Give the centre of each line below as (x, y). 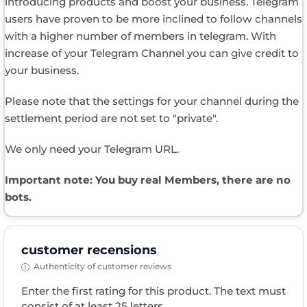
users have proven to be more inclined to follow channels (153, 19)
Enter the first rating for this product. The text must (153, 291)
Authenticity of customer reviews (102, 267)
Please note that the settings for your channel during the (152, 101)
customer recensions (89, 250)
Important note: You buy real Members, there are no (148, 180)
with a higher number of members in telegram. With (140, 36)
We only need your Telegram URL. (92, 149)
